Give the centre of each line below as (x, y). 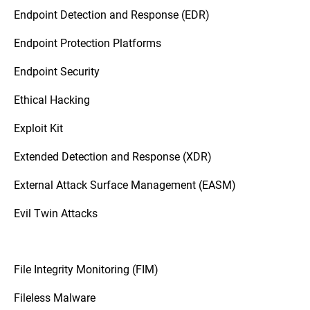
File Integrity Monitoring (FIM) (86, 269)
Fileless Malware (55, 297)
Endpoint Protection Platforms (88, 43)
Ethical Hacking (52, 99)
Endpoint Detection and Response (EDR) (112, 14)
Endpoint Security (57, 71)
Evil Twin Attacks (56, 213)
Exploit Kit (38, 128)
